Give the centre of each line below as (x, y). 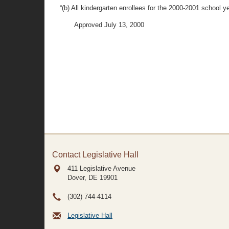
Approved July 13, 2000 (109, 25)
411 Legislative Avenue (101, 168)
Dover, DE (83, 178)
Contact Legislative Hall (95, 155)
